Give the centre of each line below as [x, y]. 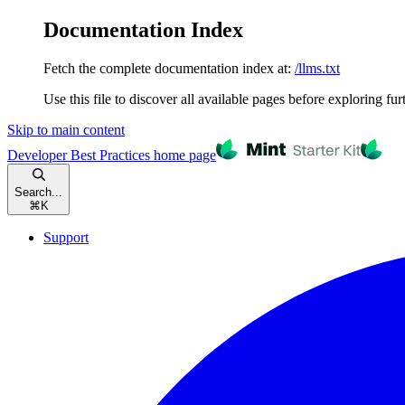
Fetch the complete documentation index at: [167, 68]
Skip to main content [66, 129]
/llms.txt [317, 68]
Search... [38, 192]
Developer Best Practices [79, 155]
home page [183, 155]
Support [66, 237]
